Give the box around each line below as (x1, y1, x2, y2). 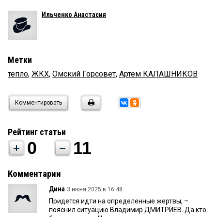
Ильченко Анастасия (42, 10, 106, 18)
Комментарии (8, 168, 61, 179)
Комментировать (15, 99, 62, 106)
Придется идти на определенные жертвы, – (49, 197, 188, 205)
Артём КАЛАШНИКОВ (119, 69, 198, 78)
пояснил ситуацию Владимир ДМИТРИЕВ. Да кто (49, 205, 206, 214)
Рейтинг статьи (8, 126, 66, 137)
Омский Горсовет (52, 69, 116, 78)
